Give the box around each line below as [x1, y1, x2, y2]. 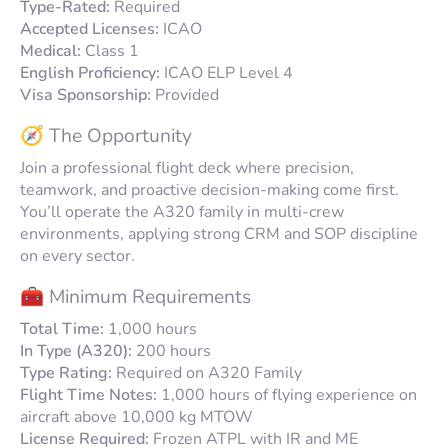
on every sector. [20, 244, 135, 267]
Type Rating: [20, 361, 112, 384]
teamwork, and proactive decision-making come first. [20, 178, 399, 201]
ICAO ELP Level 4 [160, 61, 293, 84]
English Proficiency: [20, 61, 160, 84]
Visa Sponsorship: [20, 83, 151, 106]
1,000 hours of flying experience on [157, 383, 417, 406]
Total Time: [20, 317, 104, 340]
